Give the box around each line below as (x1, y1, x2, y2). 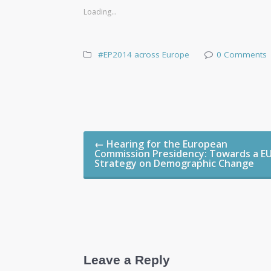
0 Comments (216, 49, 267, 60)
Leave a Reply (83, 253, 171, 268)
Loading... (83, 7, 117, 18)
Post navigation (83, 120, 204, 144)
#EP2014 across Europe (98, 49, 190, 60)
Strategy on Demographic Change (94, 157, 255, 171)
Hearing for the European (104, 137, 228, 151)
